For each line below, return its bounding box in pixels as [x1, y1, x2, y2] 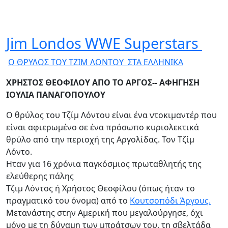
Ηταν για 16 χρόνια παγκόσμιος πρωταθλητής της [6, 158, 202, 169]
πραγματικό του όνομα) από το [6, 194, 130, 206]
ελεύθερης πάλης [6, 170, 74, 182]
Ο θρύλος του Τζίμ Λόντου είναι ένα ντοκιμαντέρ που [6, 109, 217, 121]
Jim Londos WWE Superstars [6, 33, 202, 53]
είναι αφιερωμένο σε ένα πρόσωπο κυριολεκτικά [6, 121, 199, 133]
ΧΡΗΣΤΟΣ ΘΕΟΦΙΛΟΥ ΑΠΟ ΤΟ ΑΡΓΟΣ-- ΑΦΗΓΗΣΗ [6, 76, 199, 88]
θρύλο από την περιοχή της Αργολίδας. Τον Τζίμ [6, 133, 194, 145]
